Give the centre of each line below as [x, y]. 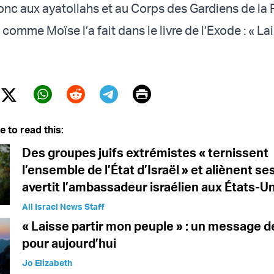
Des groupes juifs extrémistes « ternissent [145, 153]
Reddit [93, 112]
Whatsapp [76, 112]
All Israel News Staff [63, 207]
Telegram [137, 112]
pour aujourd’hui [69, 243]
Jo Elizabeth [47, 263]
